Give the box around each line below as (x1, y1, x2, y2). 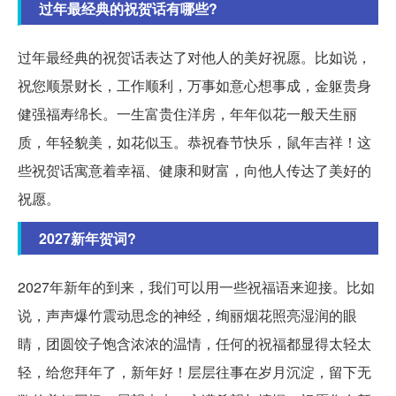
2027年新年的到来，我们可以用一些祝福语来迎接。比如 (18, 277, 375, 298)
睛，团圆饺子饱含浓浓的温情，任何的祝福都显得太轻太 (18, 333, 371, 354)
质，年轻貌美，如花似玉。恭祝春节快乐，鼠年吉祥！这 (18, 132, 371, 153)
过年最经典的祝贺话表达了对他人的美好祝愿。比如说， (18, 47, 371, 68)
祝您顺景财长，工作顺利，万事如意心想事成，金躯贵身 (18, 75, 371, 96)
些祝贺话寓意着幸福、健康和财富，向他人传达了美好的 (18, 160, 371, 181)
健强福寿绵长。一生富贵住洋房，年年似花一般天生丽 (18, 103, 357, 125)
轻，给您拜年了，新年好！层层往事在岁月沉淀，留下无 (18, 362, 371, 383)
